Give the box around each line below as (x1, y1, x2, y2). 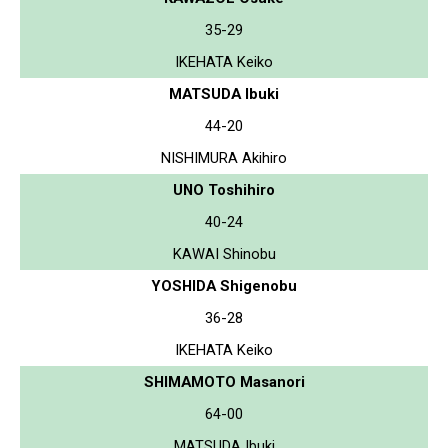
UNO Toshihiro (173, 180, 275, 199)
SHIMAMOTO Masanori (143, 372, 305, 391)
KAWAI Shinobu (172, 244, 276, 263)
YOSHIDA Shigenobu (151, 276, 297, 295)
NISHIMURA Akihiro (161, 148, 287, 167)
